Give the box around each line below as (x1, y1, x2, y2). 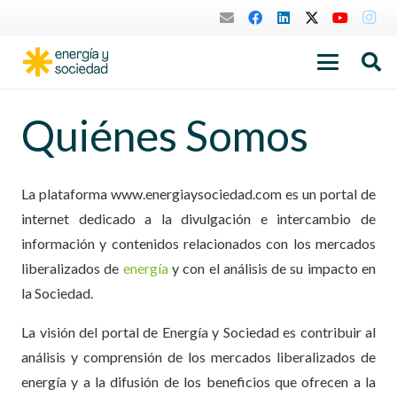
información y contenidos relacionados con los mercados (21, 235, 376, 252)
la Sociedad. (21, 284, 93, 301)
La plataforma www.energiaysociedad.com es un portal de (21, 185, 376, 202)
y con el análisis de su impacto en (167, 260, 377, 276)
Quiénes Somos (21, 110, 308, 160)
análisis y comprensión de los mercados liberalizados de (21, 348, 376, 365)
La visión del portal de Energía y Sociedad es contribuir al (21, 323, 376, 340)
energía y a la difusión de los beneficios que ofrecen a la (21, 373, 376, 390)
